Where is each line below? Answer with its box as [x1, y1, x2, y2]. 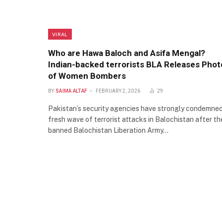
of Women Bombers [48, 71, 126, 81]
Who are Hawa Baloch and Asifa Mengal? [48, 48, 205, 58]
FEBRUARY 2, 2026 [95, 88, 141, 94]
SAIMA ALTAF [55, 88, 88, 94]
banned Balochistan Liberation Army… [48, 126, 168, 135]
